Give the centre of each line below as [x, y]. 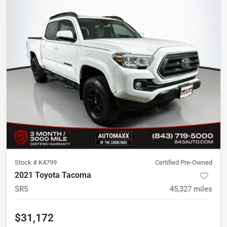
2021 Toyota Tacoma [53, 175]
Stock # [27, 163]
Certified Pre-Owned [184, 163]
